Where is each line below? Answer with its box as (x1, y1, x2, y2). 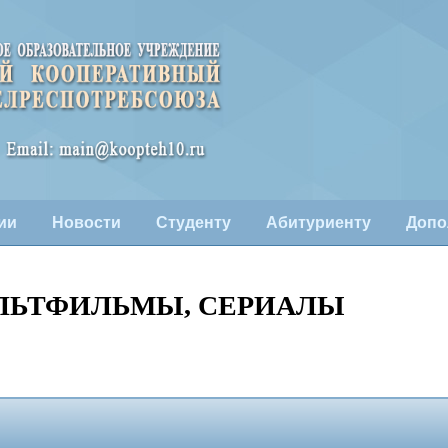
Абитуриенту (265, 214, 371, 231)
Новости (51, 214, 121, 231)
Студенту (155, 214, 231, 231)
